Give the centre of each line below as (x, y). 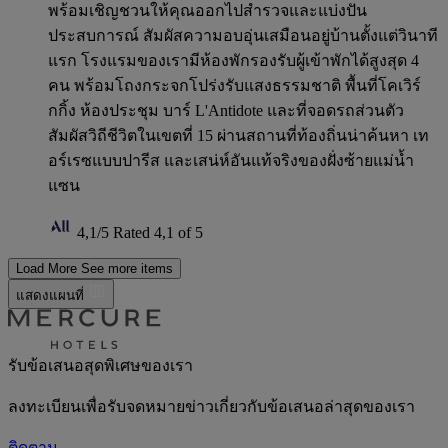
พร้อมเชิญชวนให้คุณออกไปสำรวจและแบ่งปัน (207, 10)
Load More (46, 268)
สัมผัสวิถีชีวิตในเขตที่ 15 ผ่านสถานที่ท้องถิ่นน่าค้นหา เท (238, 135)
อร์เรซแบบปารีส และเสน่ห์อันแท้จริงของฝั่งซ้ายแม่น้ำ (231, 160)
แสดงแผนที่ (52, 295)
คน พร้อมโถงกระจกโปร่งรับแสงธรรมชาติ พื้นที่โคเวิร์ (234, 85)
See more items (127, 268)
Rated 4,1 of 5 (158, 232)
